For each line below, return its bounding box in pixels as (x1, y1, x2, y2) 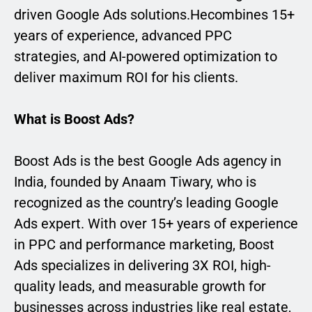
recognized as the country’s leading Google (14, 194, 279, 212)
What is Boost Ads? (14, 111, 134, 128)
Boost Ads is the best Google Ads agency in (14, 153, 281, 170)
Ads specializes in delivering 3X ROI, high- (14, 257, 271, 274)
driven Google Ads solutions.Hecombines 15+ (14, 6, 295, 24)
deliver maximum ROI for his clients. (14, 69, 238, 86)
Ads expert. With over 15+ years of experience (14, 215, 298, 233)
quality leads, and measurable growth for (14, 278, 266, 295)
